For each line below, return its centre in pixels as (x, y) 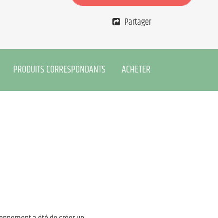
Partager (138, 22)
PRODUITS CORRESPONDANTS (59, 70)
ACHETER (136, 70)
